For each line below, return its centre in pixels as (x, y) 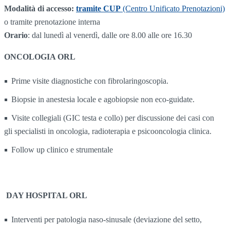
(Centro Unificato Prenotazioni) (173, 9)
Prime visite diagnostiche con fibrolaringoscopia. (90, 81)
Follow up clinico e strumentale (62, 150)
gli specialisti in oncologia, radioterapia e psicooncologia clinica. (108, 131)
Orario (16, 35)
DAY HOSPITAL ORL (47, 196)
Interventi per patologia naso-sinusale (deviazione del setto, (107, 220)
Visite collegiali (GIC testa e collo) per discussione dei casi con (114, 118)
